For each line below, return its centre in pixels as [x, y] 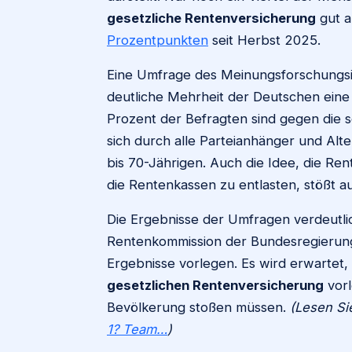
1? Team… [137, 329]
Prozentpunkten [158, 40]
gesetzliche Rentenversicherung [211, 18]
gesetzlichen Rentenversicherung [215, 285]
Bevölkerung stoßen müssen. [198, 307]
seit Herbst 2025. [264, 40]
